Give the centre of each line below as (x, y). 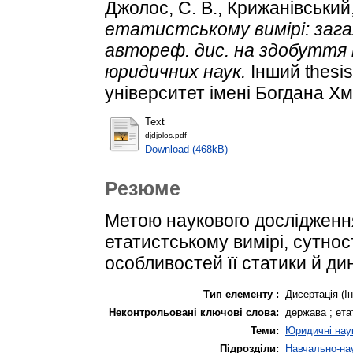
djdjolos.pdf (166, 136)
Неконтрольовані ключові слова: (194, 312)
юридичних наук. (175, 71)
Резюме (143, 189)
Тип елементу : (241, 294)
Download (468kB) (186, 150)
